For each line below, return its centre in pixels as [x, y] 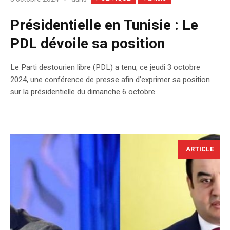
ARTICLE [200, 149]
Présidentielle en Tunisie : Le [104, 25]
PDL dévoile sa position [88, 44]
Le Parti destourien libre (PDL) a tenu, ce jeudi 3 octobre [105, 67]
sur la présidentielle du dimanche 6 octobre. [83, 92]
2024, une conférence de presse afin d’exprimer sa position [110, 79]
